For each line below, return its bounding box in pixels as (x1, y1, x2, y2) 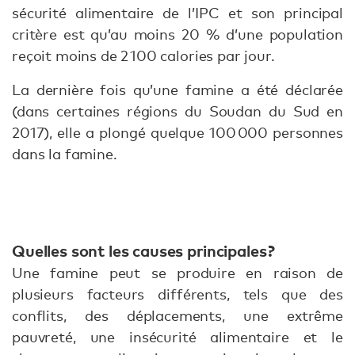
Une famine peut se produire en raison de (12, 264, 343, 282)
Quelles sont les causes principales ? (12, 239, 276, 261)
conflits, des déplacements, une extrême (12, 307, 343, 325)
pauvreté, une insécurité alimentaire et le (12, 328, 343, 346)
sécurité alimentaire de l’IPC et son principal (12, 4, 343, 22)
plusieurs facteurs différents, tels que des (12, 285, 343, 303)
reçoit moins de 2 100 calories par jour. (12, 47, 279, 65)
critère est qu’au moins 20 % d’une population (12, 25, 343, 44)
